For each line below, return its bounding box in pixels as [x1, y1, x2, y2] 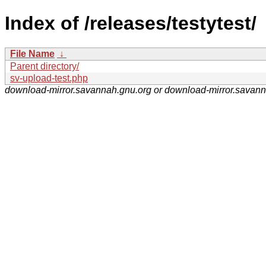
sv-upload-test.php [10, 72, 88, 83]
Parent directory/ [10, 61, 79, 71]
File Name [10, 48, 55, 59]
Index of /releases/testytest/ [5, 12, 256, 34]
